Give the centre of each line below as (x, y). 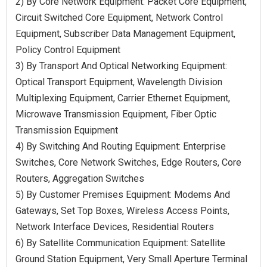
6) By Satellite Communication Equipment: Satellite (120, 243)
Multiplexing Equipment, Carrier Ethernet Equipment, (123, 98)
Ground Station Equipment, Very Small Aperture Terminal (131, 259)
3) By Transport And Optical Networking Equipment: (121, 66)
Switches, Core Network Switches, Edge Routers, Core (128, 162)
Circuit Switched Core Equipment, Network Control (119, 17)
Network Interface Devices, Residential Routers (115, 226)
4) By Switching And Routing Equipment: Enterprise (121, 146)
